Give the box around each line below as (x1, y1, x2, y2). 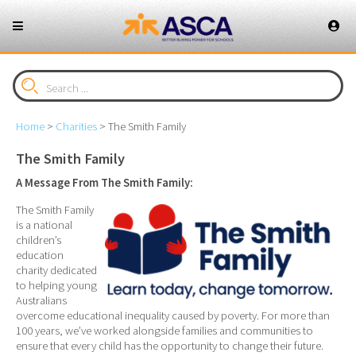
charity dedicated (16, 262, 97, 277)
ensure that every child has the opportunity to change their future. (16, 338, 323, 353)
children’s (16, 232, 61, 247)
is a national (16, 217, 72, 232)
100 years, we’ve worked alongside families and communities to (16, 323, 313, 338)
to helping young (16, 277, 97, 292)
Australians (16, 292, 67, 308)
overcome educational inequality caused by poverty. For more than (16, 308, 330, 323)
